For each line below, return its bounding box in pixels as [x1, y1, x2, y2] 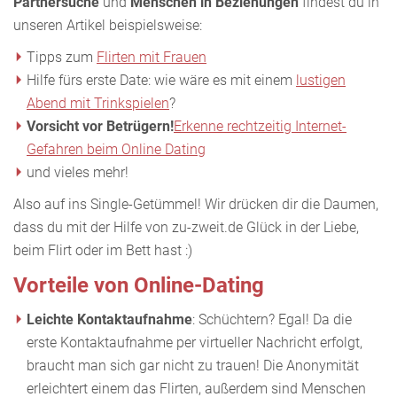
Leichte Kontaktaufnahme [27, 310, 192, 328]
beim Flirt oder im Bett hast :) [13, 241, 192, 259]
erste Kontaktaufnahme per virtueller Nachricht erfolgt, [27, 333, 362, 351]
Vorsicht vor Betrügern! [27, 117, 174, 135]
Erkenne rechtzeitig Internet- [174, 117, 346, 135]
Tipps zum [27, 48, 97, 66]
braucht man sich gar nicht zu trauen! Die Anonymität [27, 356, 359, 374]
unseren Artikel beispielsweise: [13, 16, 202, 34]
